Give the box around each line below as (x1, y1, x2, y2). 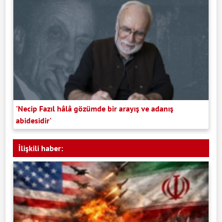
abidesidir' (16, 115, 52, 125)
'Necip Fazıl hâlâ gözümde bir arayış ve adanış (16, 103, 173, 113)
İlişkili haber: (18, 143, 63, 153)
